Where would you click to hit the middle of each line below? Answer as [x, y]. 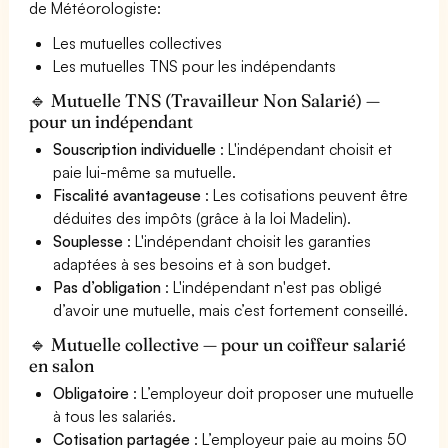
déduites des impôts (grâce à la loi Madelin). [202, 217]
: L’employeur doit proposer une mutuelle [272, 392]
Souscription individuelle [135, 148]
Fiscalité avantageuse [127, 194]
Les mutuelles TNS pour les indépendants [195, 65]
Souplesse [88, 240]
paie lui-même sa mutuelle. [145, 171]
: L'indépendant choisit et [304, 148]
